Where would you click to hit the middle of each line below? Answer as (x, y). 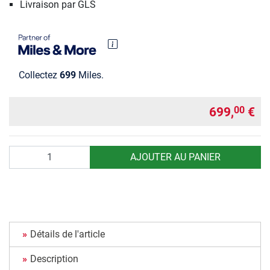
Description (54, 259)
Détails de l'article (67, 234)
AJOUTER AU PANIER (175, 157)
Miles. (90, 75)
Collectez (39, 75)
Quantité (27, 152)
